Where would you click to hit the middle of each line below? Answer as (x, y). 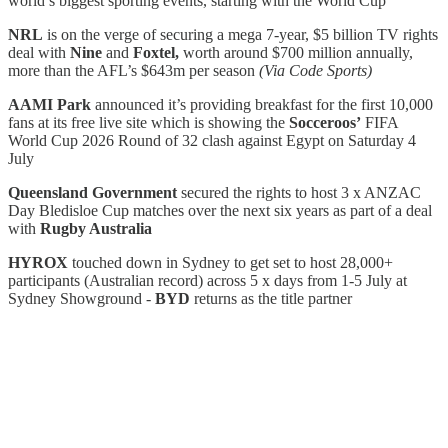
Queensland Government (94, 192)
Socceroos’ (325, 122)
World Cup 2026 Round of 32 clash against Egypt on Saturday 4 (212, 140)
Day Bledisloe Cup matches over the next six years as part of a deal (220, 210)
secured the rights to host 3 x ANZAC (301, 192)
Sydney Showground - (81, 298)
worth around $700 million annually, (298, 52)
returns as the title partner (271, 298)
